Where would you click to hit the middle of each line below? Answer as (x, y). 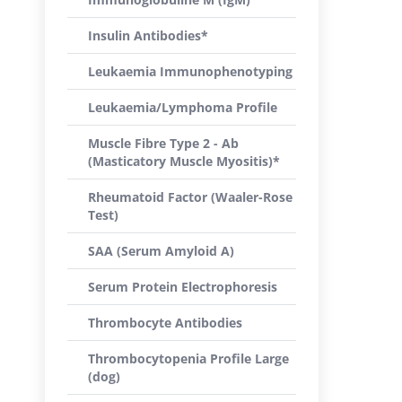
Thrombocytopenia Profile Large (188, 358)
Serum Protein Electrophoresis (183, 287)
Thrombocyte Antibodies (165, 323)
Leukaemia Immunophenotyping (190, 71)
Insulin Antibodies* (148, 35)
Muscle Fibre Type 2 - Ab (163, 143)
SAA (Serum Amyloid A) (161, 251)
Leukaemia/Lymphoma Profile (183, 107)
